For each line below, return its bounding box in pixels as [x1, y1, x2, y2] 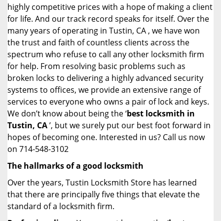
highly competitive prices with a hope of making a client [7, 1, 213, 12]
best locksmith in [127, 108, 195, 119]
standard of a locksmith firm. [7, 201, 114, 212]
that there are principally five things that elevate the [7, 189, 200, 200]
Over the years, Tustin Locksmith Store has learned [7, 177, 197, 188]
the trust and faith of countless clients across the [7, 37, 189, 48]
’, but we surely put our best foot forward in [47, 120, 211, 131]
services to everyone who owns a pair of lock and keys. [7, 96, 209, 107]
